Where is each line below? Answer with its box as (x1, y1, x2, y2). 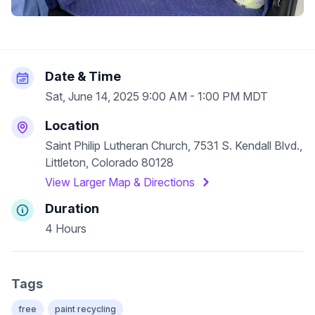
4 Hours (45, 221, 86, 236)
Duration (45, 201, 99, 216)
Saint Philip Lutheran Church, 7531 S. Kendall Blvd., (45, 139, 302, 153)
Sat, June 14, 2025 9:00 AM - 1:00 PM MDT (45, 89, 268, 103)
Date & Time (45, 69, 121, 84)
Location (45, 118, 99, 133)
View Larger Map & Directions (45, 175, 195, 189)
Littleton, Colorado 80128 (45, 155, 174, 169)
